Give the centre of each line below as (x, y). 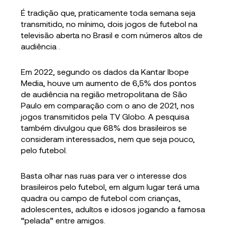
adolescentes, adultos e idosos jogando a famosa (113, 209)
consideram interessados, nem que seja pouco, (108, 139)
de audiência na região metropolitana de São (104, 94)
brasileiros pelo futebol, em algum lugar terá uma (110, 187)
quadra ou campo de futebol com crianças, (101, 198)
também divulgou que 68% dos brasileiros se (104, 128)
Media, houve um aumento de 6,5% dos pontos (109, 83)
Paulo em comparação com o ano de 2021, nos (108, 105)
